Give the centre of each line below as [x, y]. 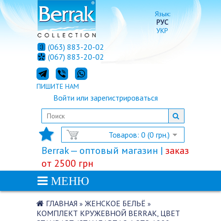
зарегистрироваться [124, 98]
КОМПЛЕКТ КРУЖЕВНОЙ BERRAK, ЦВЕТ [108, 213]
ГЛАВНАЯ [62, 203]
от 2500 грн [67, 163]
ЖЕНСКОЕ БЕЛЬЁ [115, 203]
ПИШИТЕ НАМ [58, 86]
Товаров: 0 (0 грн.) [139, 135]
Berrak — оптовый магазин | [103, 150]
